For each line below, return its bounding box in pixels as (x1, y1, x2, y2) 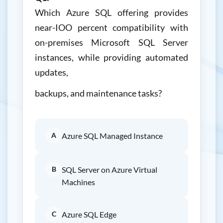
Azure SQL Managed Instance (62, 131, 163, 140)
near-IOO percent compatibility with (35, 22, 188, 33)
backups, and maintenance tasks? (35, 88, 162, 99)
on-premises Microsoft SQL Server (35, 37, 188, 48)
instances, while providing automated (35, 52, 188, 63)
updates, (35, 67, 68, 78)
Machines (62, 177, 95, 187)
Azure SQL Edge (62, 210, 116, 219)
